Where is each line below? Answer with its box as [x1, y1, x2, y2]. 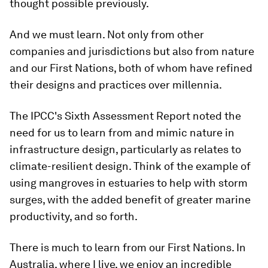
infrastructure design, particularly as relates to [10, 143, 241, 156]
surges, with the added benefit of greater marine [10, 193, 251, 206]
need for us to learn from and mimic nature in [10, 126, 234, 139]
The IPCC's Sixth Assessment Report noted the [10, 109, 241, 122]
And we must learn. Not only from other [10, 28, 204, 41]
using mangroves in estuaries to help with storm [10, 176, 248, 189]
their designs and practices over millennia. [10, 78, 222, 91]
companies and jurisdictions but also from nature [10, 45, 254, 57]
